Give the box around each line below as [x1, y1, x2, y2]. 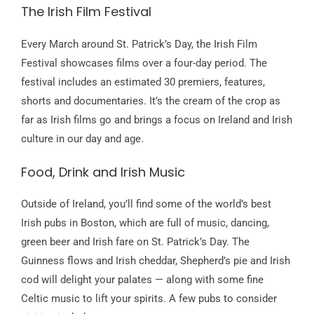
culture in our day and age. [21, 132, 144, 145]
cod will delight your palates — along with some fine [21, 273, 264, 287]
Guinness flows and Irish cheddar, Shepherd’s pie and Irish [21, 254, 290, 268]
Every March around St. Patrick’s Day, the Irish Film [21, 37, 257, 50]
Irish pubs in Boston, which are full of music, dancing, [21, 217, 269, 230]
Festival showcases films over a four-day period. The [21, 56, 267, 69]
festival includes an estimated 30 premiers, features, [21, 75, 265, 88]
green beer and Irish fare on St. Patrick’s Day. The [21, 235, 250, 249]
